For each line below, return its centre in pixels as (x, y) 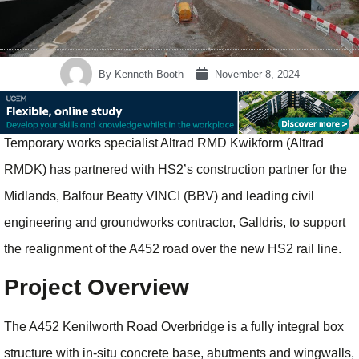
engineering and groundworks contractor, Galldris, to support (175, 223)
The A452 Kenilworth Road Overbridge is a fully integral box (174, 326)
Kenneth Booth (147, 74)
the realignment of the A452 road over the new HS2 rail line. (173, 249)
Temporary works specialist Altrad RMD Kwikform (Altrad (164, 143)
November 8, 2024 (257, 74)
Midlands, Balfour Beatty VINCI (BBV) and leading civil (159, 196)
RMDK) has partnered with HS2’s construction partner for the (175, 170)
